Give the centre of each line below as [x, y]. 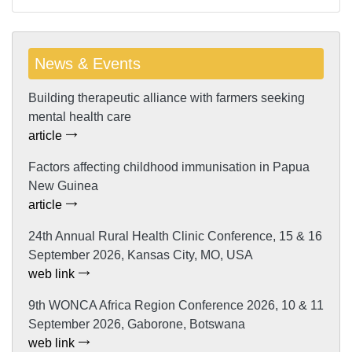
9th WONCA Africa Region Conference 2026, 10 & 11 [176, 305]
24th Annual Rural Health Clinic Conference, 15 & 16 [175, 236]
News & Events [88, 63]
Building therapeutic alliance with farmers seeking [167, 97]
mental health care [80, 116]
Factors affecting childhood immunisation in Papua [169, 167]
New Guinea [63, 185]
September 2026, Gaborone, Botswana [137, 324]
